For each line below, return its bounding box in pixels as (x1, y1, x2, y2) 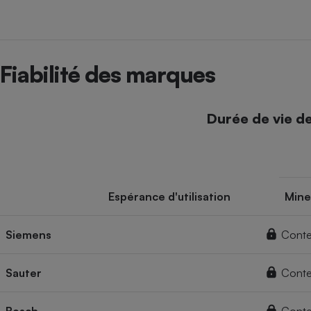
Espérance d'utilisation (108, 190, 230, 204)
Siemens (6, 228, 51, 242)
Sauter (6, 266, 42, 280)
